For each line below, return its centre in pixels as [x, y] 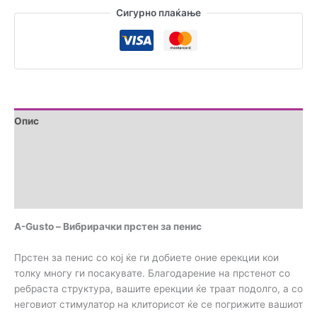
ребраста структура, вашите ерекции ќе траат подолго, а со [158, 288]
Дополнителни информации [81, 146]
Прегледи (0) [46, 196]
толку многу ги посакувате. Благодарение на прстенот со [152, 273]
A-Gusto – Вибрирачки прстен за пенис [108, 227]
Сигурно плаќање [158, 13]
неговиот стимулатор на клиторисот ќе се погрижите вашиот [158, 304]
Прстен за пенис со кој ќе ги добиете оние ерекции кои [146, 257]
